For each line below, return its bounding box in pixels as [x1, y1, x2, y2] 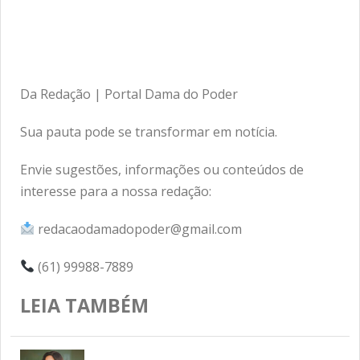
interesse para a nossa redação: [20, 182, 211, 200]
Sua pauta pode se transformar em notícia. [20, 122, 277, 141]
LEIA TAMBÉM [20, 292, 149, 318]
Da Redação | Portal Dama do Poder [20, 84, 238, 103]
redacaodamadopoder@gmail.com [35, 219, 243, 238]
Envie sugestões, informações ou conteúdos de [20, 160, 304, 178]
